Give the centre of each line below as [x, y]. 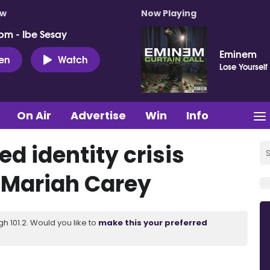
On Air [34, 115]
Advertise [98, 115]
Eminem [238, 53]
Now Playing [169, 13]
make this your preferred [153, 222]
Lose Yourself [243, 66]
